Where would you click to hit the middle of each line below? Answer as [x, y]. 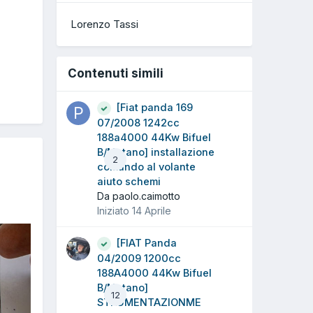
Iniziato [115, 211]
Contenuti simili [116, 74]
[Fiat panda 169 [154, 108]
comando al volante [146, 167]
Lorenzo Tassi [104, 24]
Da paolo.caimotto [139, 196]
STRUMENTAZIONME [149, 303]
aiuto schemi [129, 182]
